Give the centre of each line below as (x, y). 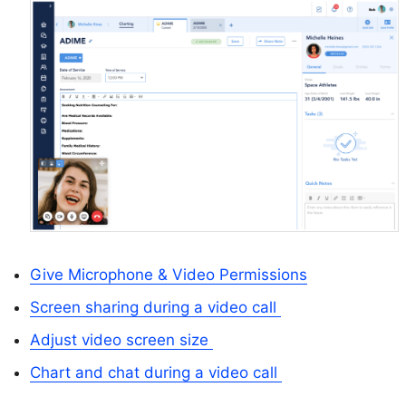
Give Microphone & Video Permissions (169, 274)
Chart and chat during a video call (156, 372)
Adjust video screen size (121, 339)
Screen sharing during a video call (155, 307)
